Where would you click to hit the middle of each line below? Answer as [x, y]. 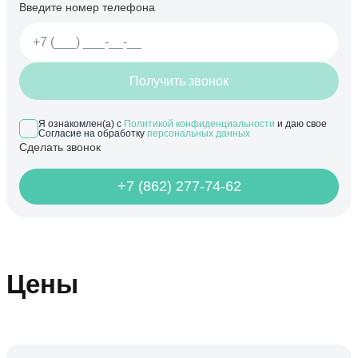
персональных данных [199, 134]
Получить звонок [179, 82]
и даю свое [301, 124]
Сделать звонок [60, 147]
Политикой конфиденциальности [199, 124]
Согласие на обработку [93, 134]
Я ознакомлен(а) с [81, 124]
